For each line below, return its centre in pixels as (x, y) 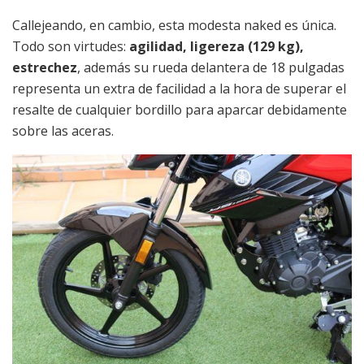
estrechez (45, 67)
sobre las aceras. (63, 130)
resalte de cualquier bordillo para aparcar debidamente (180, 109)
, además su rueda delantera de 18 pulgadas (211, 67)
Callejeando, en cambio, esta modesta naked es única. (174, 25)
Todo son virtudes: (71, 46)
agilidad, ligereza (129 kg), (217, 46)
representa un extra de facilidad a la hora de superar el (179, 88)
